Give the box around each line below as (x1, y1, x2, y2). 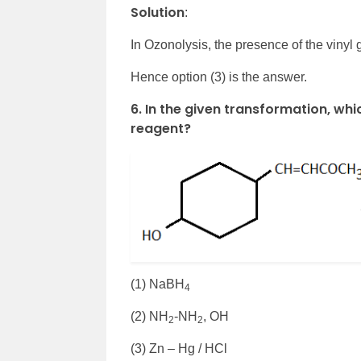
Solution (131, 3, 185, 22)
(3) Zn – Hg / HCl (131, 341, 227, 355)
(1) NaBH (131, 276, 185, 291)
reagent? (131, 119, 191, 138)
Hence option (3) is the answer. (131, 70, 307, 84)
